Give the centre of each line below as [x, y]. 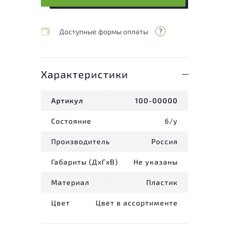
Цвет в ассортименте [137, 203]
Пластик [162, 182]
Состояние [71, 121]
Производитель [81, 142]
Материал [70, 182]
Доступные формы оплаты [104, 31]
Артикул [67, 101]
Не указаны [156, 162]
